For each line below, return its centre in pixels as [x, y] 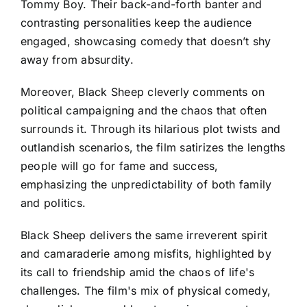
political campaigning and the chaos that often [144, 111]
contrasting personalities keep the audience [136, 23]
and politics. [53, 203]
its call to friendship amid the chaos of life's [138, 272]
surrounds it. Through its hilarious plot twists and [151, 129]
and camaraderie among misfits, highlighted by [146, 254]
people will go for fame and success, [120, 166]
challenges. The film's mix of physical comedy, [146, 291]
